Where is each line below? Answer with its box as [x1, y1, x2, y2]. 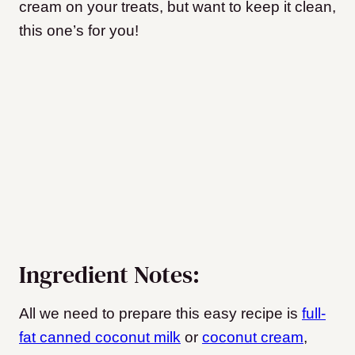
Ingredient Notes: [19, 258, 200, 292]
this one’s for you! [19, 22, 139, 39]
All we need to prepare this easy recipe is [19, 305, 302, 323]
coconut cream [202, 329, 303, 346]
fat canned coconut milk [19, 329, 181, 346]
